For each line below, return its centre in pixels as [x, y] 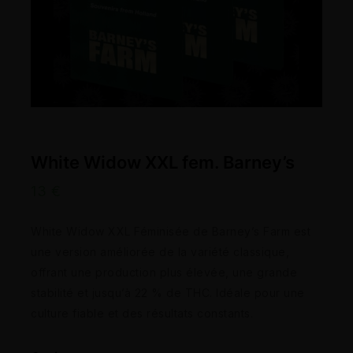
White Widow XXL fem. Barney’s [163, 162]
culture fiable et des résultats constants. [142, 314]
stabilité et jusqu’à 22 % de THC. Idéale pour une [168, 293]
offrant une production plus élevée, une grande [164, 273]
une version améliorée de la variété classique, [160, 252]
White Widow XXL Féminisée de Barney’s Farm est [171, 232]
